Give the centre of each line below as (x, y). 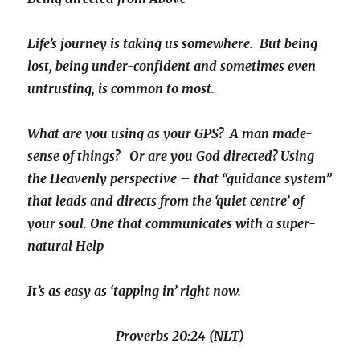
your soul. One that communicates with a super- (172, 223)
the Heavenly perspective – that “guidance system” (180, 178)
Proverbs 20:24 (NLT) (180, 336)
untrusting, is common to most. (121, 88)
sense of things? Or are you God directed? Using (171, 156)
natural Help (66, 246)
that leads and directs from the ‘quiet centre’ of (166, 201)
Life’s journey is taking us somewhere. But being (173, 43)
